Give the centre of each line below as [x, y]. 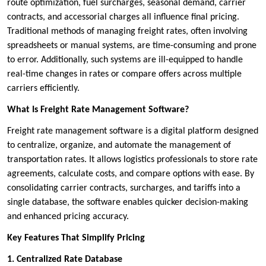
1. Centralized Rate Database [65, 259]
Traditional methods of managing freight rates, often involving [127, 31]
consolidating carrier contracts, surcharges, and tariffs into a [124, 188]
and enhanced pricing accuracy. [68, 216]
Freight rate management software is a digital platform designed [133, 131]
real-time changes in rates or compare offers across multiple [124, 74]
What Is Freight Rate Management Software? [98, 110]
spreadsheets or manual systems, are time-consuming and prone [132, 45]
